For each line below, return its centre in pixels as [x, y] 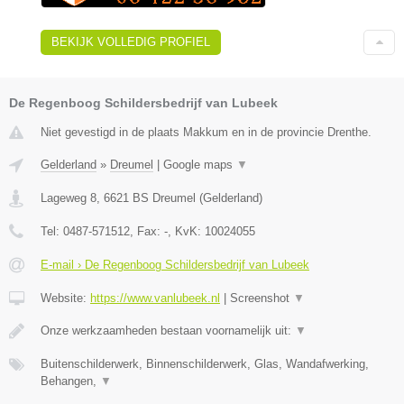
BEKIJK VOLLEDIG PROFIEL [131, 41]
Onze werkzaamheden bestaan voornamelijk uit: [168, 330]
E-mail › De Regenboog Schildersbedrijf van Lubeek [175, 264]
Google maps [200, 164]
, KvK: [186, 231]
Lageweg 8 [69, 197]
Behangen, [70, 381]
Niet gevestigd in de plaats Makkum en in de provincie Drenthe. [206, 132]
